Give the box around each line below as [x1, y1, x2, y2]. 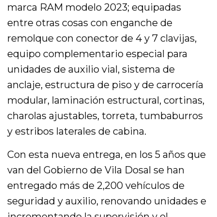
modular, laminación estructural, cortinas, [7, 94, 205, 106]
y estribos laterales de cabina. [7, 125, 147, 137]
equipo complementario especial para [7, 47, 188, 60]
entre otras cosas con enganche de [7, 16, 173, 29]
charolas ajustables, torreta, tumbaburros [7, 109, 203, 122]
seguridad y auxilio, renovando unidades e [7, 195, 207, 207]
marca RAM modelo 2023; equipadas [7, 1, 182, 13]
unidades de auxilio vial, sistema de [7, 63, 175, 75]
